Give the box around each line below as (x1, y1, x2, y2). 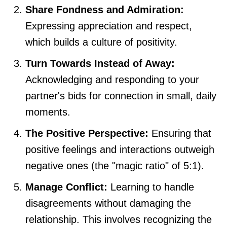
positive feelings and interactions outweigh (25, 143, 214, 155)
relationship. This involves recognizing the (25, 213, 212, 225)
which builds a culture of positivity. (25, 36, 177, 48)
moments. (25, 106, 70, 118)
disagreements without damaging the (25, 197, 191, 209)
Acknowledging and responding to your (25, 73, 199, 85)
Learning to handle (107, 181, 194, 193)
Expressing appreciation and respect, (25, 20, 192, 31)
